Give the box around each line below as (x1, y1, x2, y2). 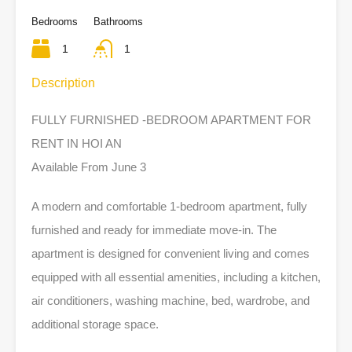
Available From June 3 (31, 160, 146, 174)
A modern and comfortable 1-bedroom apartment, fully (31, 200, 307, 213)
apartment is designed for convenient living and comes (31, 247, 310, 260)
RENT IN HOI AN (31, 137, 122, 150)
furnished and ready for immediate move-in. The (31, 223, 277, 236)
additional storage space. (31, 317, 159, 331)
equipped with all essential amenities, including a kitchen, (31, 270, 321, 284)
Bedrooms (31, 16, 78, 27)
